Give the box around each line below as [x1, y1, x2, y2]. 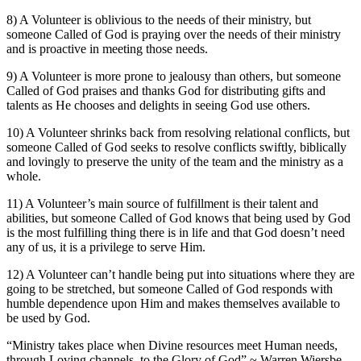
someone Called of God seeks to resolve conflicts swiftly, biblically [6, 140, 346, 155]
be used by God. [6, 311, 90, 326]
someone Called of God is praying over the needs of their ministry [6, 27, 341, 42]
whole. [6, 169, 41, 184]
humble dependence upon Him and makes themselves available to [6, 297, 340, 311]
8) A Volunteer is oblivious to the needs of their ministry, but [6, 13, 311, 27]
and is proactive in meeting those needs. [6, 42, 208, 56]
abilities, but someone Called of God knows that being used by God [6, 211, 351, 226]
